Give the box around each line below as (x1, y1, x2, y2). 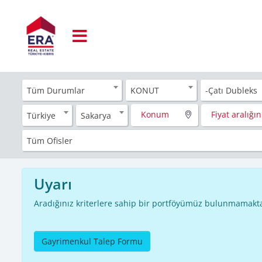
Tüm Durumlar (27, 84, 85, 96)
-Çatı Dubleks (205, 84, 257, 96)
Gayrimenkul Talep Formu (42, 235, 143, 247)
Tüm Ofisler (27, 135, 73, 146)
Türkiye (27, 109, 56, 121)
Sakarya (81, 109, 112, 121)
